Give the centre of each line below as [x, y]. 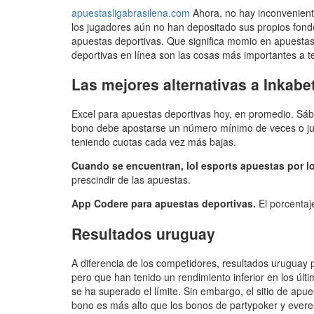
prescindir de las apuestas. [131, 180]
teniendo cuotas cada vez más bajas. [154, 142]
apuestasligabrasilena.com [131, 12]
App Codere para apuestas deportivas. [164, 204]
